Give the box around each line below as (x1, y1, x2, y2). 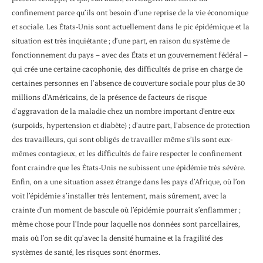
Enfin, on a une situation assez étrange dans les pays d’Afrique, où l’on (12, 176, 245, 186)
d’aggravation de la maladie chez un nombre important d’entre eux (12, 106, 235, 116)
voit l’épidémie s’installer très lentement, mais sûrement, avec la (12, 190, 227, 200)
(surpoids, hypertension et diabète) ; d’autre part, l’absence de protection (12, 120, 250, 130)
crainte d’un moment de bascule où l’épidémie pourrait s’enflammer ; (12, 204, 241, 214)
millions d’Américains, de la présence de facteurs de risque (12, 92, 207, 102)
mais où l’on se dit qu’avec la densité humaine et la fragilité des (12, 232, 223, 242)
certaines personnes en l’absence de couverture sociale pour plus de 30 (12, 77, 245, 87)
